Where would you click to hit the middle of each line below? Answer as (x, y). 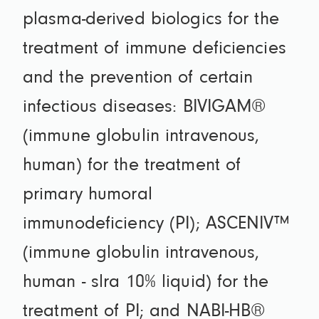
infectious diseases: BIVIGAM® (145, 108)
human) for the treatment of (132, 166)
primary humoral (88, 195)
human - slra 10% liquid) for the (146, 283)
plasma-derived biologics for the (151, 20)
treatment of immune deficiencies (155, 49)
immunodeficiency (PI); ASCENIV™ (156, 225)
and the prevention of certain (138, 79)
